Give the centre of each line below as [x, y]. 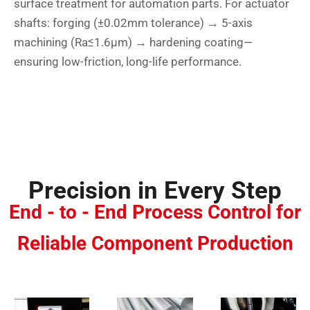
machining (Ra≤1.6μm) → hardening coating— [133, 43]
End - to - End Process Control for [155, 212]
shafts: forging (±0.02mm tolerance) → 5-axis [133, 23]
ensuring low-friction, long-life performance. [128, 62]
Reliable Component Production [155, 244]
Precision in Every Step [155, 191]
